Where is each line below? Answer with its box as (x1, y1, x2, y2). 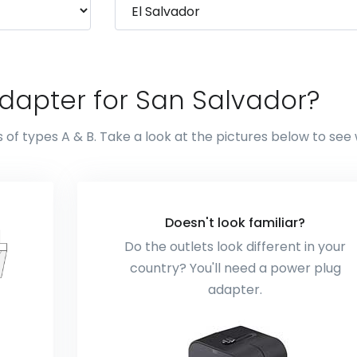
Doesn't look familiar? (165, 214, 306, 232)
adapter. (208, 280, 263, 299)
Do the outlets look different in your (124, 237, 347, 256)
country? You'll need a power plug (129, 259, 341, 277)
